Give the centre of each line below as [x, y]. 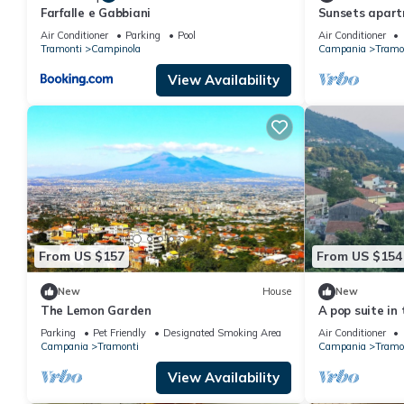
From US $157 [82, 257]
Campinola [116, 49]
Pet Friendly [119, 332]
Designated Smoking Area [222, 332]
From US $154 [359, 257]
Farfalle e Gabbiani [96, 13]
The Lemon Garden [96, 310]
